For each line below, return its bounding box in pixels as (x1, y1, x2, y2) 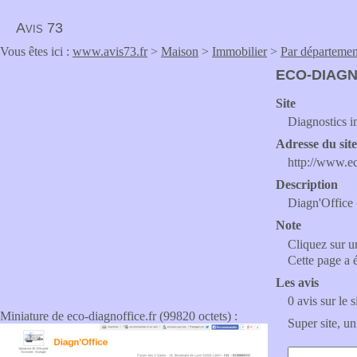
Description (276, 178, 338, 191)
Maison (161, 45, 198, 58)
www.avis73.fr (73, 45, 147, 58)
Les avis (276, 276, 319, 289)
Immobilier (212, 45, 267, 58)
